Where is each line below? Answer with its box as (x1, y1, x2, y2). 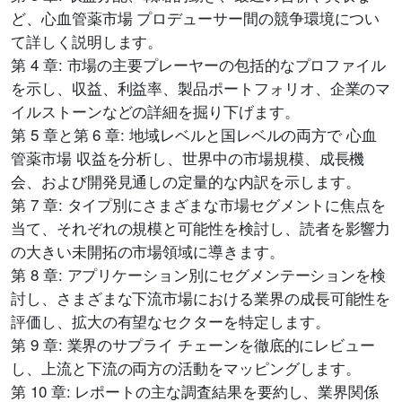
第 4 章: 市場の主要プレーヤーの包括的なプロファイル (11, 53, 387, 75)
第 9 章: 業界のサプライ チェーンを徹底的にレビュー (11, 333, 376, 355)
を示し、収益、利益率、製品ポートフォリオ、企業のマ (11, 76, 391, 99)
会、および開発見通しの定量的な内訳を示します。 (11, 170, 361, 192)
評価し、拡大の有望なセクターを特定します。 (11, 310, 330, 332)
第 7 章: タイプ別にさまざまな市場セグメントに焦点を (11, 193, 387, 215)
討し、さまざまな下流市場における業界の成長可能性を (11, 286, 391, 309)
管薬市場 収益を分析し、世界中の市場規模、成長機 (11, 146, 365, 169)
